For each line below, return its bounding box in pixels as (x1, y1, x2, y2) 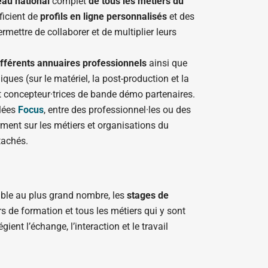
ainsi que (146, 57, 187, 69)
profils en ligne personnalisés (39, 11, 167, 23)
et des (166, 11, 194, 23)
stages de (126, 189, 169, 201)
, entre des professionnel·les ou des (43, 104, 191, 116)
